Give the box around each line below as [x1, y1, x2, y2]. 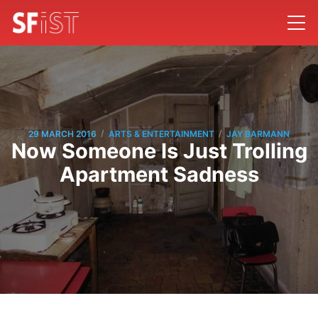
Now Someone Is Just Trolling [11, 138, 307, 164]
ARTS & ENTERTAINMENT [109, 128, 214, 139]
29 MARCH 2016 [28, 128, 97, 139]
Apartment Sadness [59, 162, 259, 187]
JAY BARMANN [226, 128, 290, 139]
